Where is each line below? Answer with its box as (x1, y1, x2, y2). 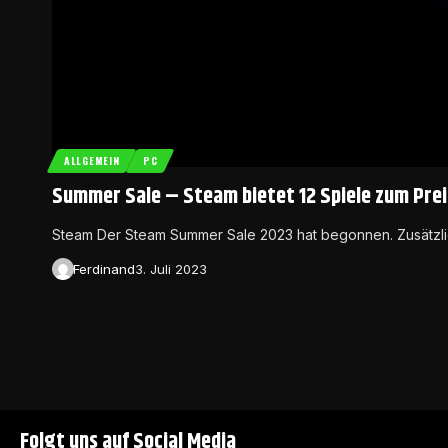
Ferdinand (72, 261, 135, 277)
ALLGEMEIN (64, 153, 120, 168)
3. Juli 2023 (134, 261, 207, 277)
